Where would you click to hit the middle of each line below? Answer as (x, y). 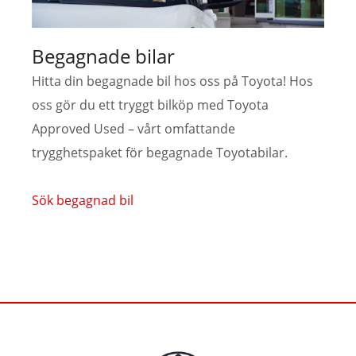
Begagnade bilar (103, 56)
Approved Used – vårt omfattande (133, 128)
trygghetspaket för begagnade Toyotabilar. (160, 152)
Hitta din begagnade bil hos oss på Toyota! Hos (172, 81)
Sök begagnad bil (83, 200)
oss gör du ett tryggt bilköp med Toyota (150, 104)
